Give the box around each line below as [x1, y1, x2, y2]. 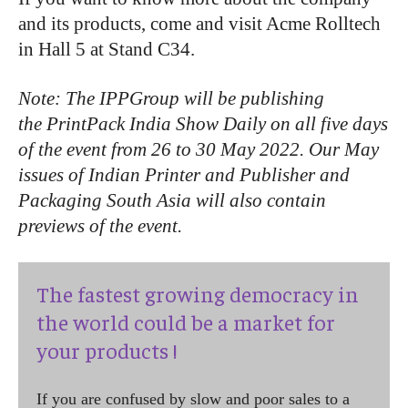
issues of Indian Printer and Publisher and [18, 164, 350, 187]
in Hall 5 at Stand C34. [18, 38, 195, 61]
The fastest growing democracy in [36, 280, 359, 308]
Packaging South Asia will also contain [18, 189, 326, 212]
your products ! [36, 336, 177, 364]
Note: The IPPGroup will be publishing [18, 87, 324, 110]
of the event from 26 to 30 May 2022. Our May [18, 138, 379, 161]
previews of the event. [18, 215, 187, 238]
